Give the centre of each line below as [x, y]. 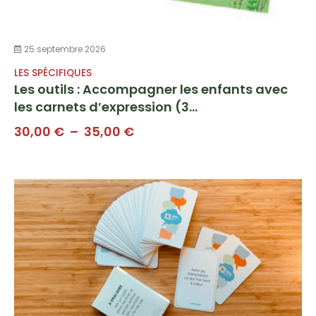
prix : [148, 169]
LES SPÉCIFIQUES [53, 73]
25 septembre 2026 [64, 49]
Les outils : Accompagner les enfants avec [151, 90]
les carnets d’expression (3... [106, 107]
